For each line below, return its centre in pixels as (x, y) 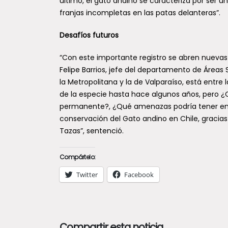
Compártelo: (78, 157)
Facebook (139, 174)
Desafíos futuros (89, 35)
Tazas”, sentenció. (92, 131)
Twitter (87, 174)
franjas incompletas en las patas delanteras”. (140, 12)
